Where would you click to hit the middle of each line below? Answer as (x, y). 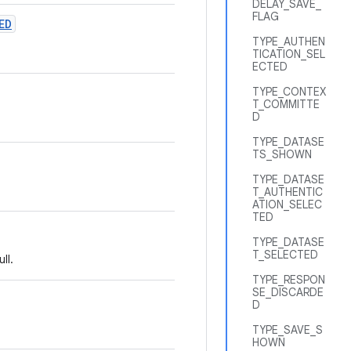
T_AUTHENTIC (288, 192)
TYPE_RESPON (289, 280)
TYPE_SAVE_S (288, 330)
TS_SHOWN (282, 154)
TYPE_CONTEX (289, 92)
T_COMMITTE (286, 104)
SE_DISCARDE (288, 292)
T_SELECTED (285, 255)
